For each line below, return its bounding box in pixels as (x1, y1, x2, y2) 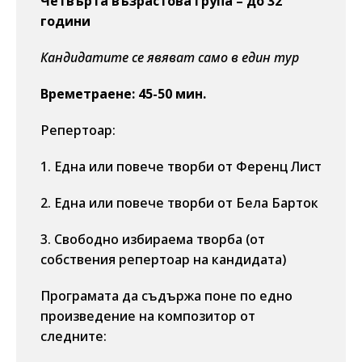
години (40, 12, 90, 30)
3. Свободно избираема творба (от (40, 230, 265, 248)
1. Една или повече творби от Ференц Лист (40, 158, 322, 175)
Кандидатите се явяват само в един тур (40, 48, 299, 66)
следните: (40, 327, 107, 345)
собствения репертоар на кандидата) (40, 250, 286, 268)
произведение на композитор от (40, 307, 255, 325)
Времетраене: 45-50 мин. (40, 85, 206, 103)
